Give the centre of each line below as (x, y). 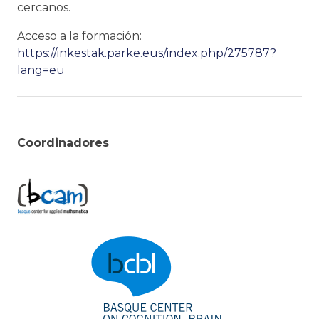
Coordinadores (63, 143)
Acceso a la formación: (79, 36)
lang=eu (41, 70)
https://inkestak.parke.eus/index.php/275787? (147, 53)
